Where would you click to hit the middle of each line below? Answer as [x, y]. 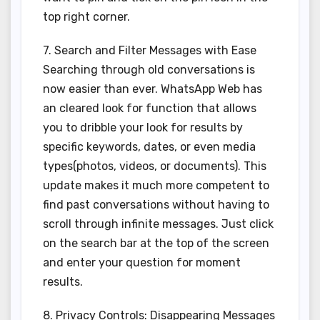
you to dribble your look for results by [143, 128]
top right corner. [86, 17]
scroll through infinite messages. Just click [158, 224]
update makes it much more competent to [156, 186]
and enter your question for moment [142, 263]
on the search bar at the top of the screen [156, 244]
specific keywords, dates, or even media [149, 147]
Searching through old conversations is [149, 70]
